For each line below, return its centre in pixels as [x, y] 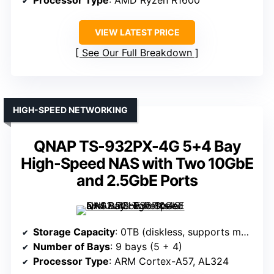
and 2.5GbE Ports [137, 181]
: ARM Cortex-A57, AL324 [169, 261]
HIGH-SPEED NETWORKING [70, 110]
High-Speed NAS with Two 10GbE [137, 164]
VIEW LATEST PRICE [137, 32]
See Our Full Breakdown [137, 53]
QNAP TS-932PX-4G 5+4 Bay [137, 146]
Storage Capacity [74, 232]
